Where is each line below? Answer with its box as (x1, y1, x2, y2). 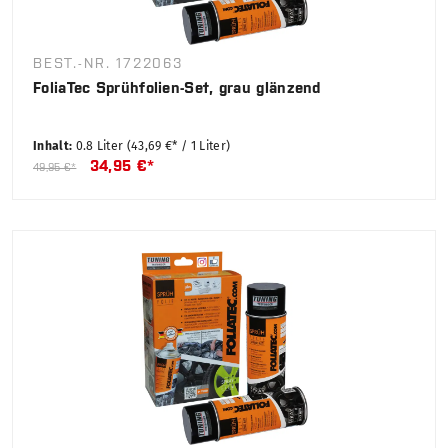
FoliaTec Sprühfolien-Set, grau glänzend (33, 79, 321, 97)
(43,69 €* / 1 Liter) (126, 139, 231, 154)
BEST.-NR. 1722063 (33, 55, 184, 72)
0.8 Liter (75, 139, 127, 154)
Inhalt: (33, 139, 76, 154)
